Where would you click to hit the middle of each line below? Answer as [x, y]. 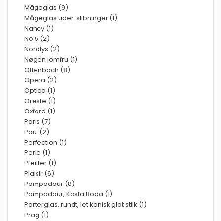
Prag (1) [37, 215]
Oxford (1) [40, 111]
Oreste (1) [40, 101]
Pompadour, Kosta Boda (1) [68, 194]
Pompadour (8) [49, 184]
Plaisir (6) [39, 173]
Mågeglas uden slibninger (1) [71, 18]
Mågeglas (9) [46, 8]
